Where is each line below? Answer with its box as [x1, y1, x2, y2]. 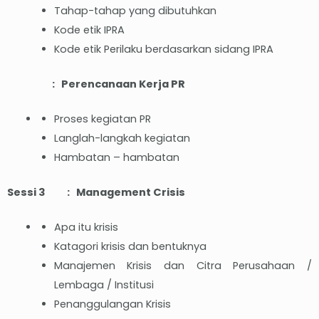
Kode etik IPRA [53, 23, 125, 38]
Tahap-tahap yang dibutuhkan [53, 4, 216, 19]
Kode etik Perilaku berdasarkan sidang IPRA [53, 42, 273, 57]
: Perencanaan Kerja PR [7, 77, 185, 91]
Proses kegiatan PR [53, 111, 151, 126]
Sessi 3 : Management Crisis [7, 184, 185, 199]
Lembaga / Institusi [53, 277, 154, 292]
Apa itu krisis [53, 219, 118, 234]
